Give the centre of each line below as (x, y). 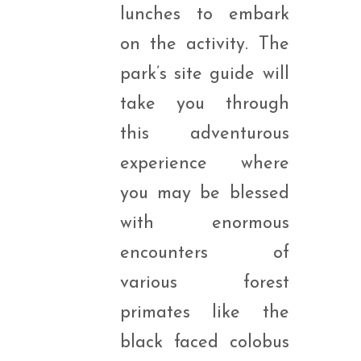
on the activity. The (204, 45)
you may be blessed (204, 194)
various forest (204, 283)
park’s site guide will (204, 75)
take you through (204, 104)
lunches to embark (204, 15)
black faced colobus (204, 343)
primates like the (204, 313)
